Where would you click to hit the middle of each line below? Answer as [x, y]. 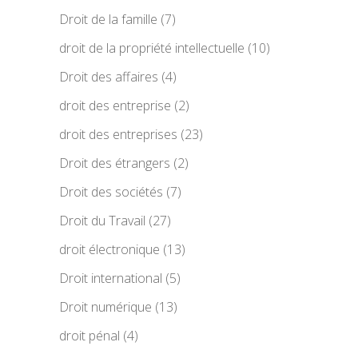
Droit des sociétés [111, 192]
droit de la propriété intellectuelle [152, 48]
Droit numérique [105, 307]
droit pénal [89, 336]
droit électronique [109, 250]
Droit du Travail [102, 221]
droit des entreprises [118, 135]
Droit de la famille [108, 20]
